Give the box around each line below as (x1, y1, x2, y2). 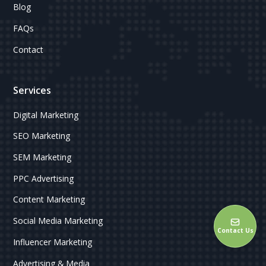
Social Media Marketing (13, 215, 103, 227)
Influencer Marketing (13, 236, 93, 248)
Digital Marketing (13, 109, 79, 121)
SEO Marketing (13, 130, 71, 142)
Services (13, 83, 52, 97)
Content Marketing (13, 194, 85, 205)
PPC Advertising (13, 172, 74, 184)
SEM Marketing (13, 151, 72, 163)
